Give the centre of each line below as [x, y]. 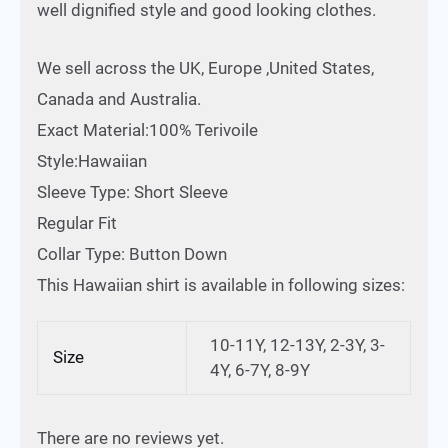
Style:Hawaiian [92, 161]
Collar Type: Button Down [132, 254]
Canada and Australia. [119, 99]
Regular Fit [77, 223]
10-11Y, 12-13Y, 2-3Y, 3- [297, 345]
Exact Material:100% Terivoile [147, 130]
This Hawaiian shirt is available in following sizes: [221, 285]
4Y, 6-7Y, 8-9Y [259, 370]
